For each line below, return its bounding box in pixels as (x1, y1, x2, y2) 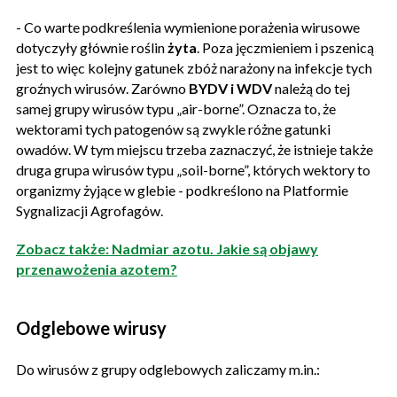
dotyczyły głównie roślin (16, 38, 167, 56)
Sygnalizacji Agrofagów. (16, 201, 166, 219)
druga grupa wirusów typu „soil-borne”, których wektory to (16, 160, 370, 178)
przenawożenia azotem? (16, 260, 177, 277)
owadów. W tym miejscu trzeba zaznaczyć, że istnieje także (16, 140, 373, 158)
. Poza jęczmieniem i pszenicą (197, 38, 374, 56)
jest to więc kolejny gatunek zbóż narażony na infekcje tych (16, 58, 372, 76)
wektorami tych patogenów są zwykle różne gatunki (16, 120, 331, 137)
